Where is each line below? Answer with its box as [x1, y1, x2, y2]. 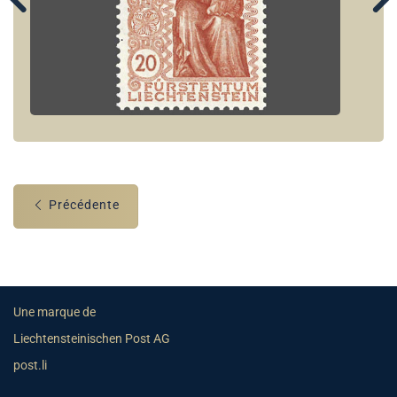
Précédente [45, 198, 120, 213]
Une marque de [13, 305, 96, 321]
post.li [13, 358, 47, 374]
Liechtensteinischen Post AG [13, 331, 173, 347]
